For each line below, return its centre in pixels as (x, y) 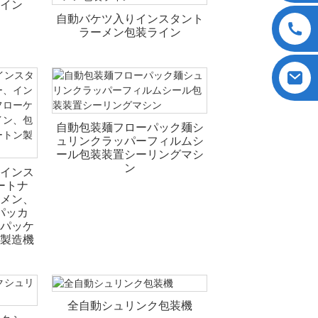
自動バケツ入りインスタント (130, 18)
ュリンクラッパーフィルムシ (130, 141)
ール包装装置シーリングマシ (130, 154)
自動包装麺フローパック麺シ (130, 127)
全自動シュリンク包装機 (130, 305)
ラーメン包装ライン (130, 32)
